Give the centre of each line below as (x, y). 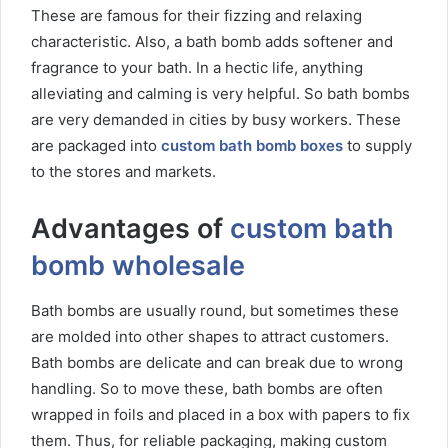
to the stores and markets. (123, 172)
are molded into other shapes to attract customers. (210, 336)
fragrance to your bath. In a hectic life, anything (197, 68)
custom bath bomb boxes (252, 146)
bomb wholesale (138, 266)
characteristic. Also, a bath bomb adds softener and (212, 42)
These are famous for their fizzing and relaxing (196, 16)
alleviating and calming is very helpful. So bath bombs (220, 94)
